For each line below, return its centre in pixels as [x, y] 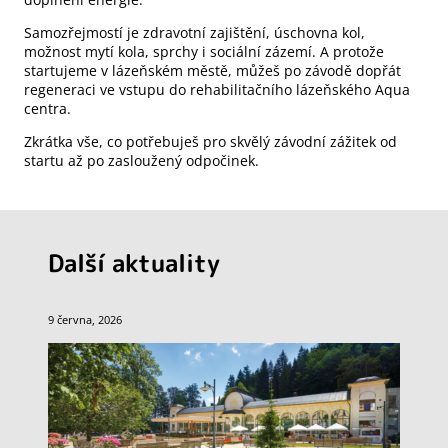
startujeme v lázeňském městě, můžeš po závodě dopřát [212, 70]
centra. [47, 108]
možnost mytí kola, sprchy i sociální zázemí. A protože [204, 51]
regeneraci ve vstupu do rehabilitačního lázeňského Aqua [217, 89]
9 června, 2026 [85, 320]
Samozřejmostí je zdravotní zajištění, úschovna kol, [194, 32]
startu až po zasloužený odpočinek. [141, 161]
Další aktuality [134, 263]
